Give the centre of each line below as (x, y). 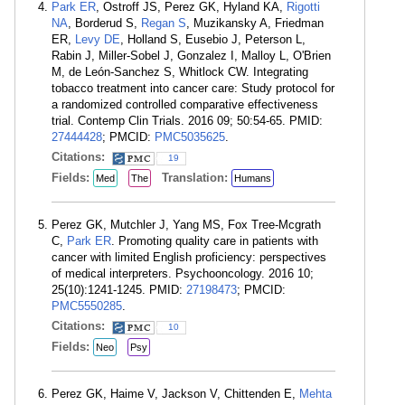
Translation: (197, 178)
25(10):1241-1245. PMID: (119, 290)
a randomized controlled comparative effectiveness (185, 104)
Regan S (164, 23)
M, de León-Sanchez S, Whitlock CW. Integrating (180, 72)
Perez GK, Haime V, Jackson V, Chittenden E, (175, 394)
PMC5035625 (190, 137)
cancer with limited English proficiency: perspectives (189, 257)
